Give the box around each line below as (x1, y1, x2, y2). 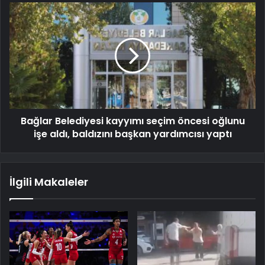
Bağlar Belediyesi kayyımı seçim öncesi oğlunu (20, 114, 245, 128)
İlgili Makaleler (9, 174, 88, 190)
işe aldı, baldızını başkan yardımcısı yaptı (33, 127, 232, 141)
